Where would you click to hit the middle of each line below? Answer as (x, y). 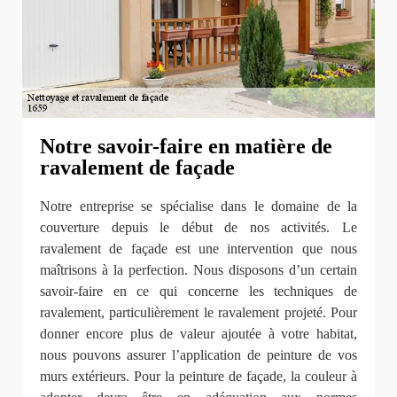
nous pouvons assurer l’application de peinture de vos (198, 355)
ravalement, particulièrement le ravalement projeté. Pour (198, 313)
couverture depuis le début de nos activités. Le (198, 228)
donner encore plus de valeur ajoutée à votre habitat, (198, 334)
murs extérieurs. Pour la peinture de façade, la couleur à (198, 377)
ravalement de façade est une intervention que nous (198, 249)
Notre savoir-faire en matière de (186, 147)
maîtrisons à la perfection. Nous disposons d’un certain (198, 270)
